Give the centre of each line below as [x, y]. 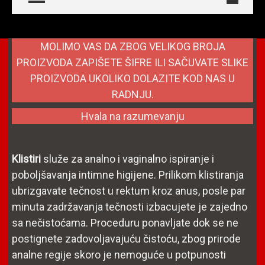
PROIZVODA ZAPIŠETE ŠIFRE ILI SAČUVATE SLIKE [132, 62]
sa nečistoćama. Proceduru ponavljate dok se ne [125, 223]
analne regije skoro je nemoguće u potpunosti [119, 255]
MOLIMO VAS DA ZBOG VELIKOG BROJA [132, 46]
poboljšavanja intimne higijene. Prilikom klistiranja [128, 175]
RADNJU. [132, 94]
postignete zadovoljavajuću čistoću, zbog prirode [126, 239]
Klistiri [26, 159]
